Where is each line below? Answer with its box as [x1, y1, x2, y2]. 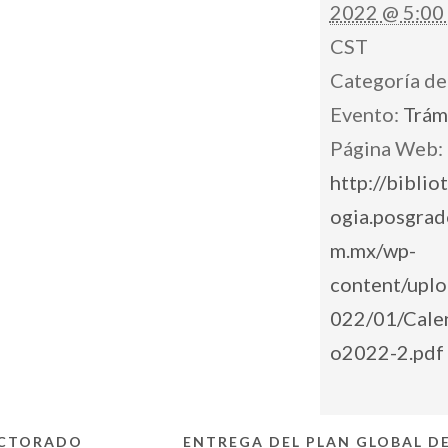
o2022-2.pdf [329, 340, 444, 364]
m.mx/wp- [329, 238, 416, 262]
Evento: [329, 102, 399, 126]
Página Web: [329, 136, 443, 160]
